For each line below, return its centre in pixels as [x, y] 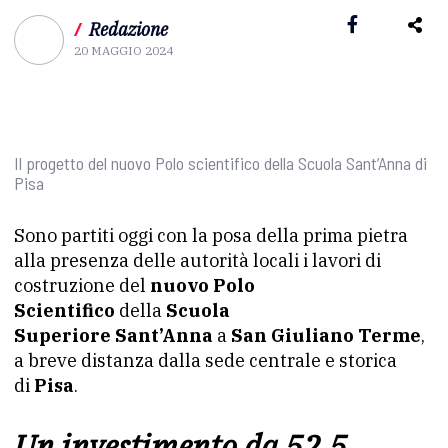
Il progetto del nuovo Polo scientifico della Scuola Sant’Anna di [220, 163]
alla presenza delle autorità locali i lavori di [197, 260]
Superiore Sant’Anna [113, 335]
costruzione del [82, 285]
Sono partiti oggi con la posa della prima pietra [211, 235]
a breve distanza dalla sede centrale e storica [205, 360]
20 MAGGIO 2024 [123, 50]
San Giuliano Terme [326, 335]
